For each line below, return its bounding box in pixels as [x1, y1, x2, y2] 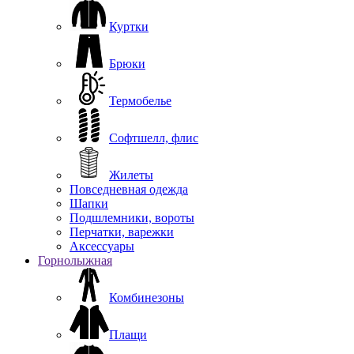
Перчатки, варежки [70, 224, 174, 239]
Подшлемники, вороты [70, 210, 194, 224]
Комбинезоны [109, 290, 184, 304]
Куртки [109, 19, 149, 33]
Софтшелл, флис [109, 130, 198, 145]
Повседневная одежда [70, 182, 188, 196]
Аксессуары [70, 239, 134, 253]
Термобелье [109, 93, 171, 107]
